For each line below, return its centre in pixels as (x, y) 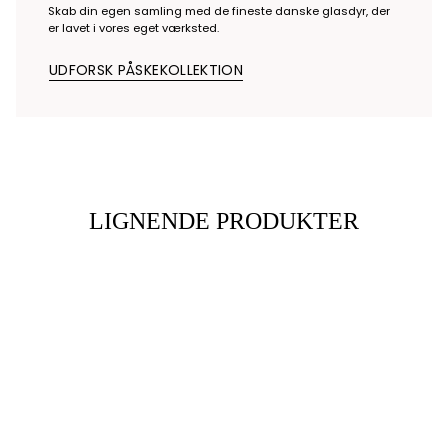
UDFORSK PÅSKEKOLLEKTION (146, 70)
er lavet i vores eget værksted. (133, 28)
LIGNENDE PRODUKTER (224, 221)
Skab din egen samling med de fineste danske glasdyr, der (219, 11)
